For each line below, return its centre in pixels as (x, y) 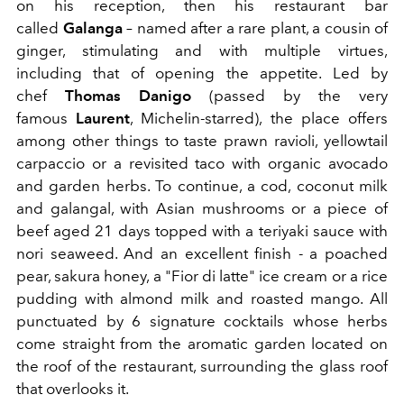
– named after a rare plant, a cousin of (255, 28)
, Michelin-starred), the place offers (259, 118)
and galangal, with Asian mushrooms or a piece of (202, 208)
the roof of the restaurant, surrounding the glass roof (202, 366)
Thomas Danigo (128, 95)
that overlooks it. (73, 388)
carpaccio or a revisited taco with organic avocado (202, 163)
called (40, 28)
